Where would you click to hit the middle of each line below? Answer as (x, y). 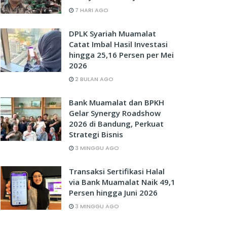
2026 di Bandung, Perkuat (116, 124)
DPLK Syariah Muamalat (112, 33)
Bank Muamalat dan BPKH (117, 102)
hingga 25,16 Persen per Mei (121, 55)
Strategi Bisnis (96, 134)
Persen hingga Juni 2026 (113, 193)
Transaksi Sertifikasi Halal (117, 171)
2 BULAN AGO (93, 79)
